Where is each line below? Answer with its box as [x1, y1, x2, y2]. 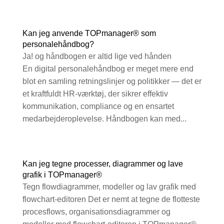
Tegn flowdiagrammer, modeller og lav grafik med [22, 182, 196, 191]
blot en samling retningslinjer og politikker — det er [22, 77, 201, 86]
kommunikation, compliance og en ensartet [22, 102, 174, 111]
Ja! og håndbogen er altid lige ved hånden [22, 52, 171, 61]
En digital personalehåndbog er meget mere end [22, 64, 193, 73]
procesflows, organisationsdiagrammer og [22, 207, 170, 216]
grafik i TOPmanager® [22, 170, 102, 179]
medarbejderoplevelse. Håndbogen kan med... [22, 114, 186, 123]
